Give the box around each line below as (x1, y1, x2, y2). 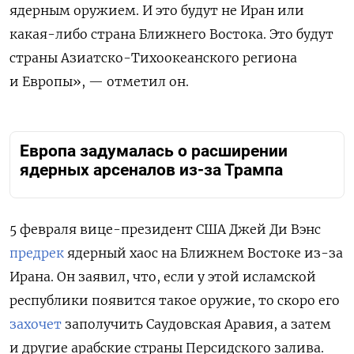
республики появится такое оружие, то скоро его (9, 292, 340, 308)
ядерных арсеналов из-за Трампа (20, 160, 283, 180)
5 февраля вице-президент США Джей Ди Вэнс (9, 220, 321, 237)
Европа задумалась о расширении (20, 141, 288, 161)
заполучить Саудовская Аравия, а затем (62, 315, 331, 332)
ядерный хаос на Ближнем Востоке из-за (64, 244, 343, 261)
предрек (9, 244, 64, 261)
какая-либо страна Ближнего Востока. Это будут (9, 26, 333, 43)
